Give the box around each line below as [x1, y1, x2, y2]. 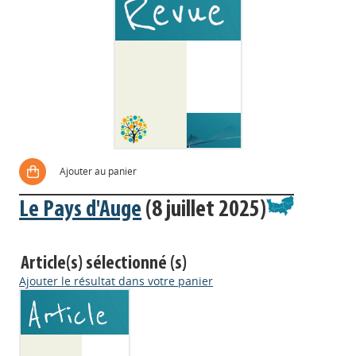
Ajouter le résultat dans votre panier [19, 273, 214, 288]
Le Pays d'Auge [19, 198, 142, 222]
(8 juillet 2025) [141, 198, 267, 222]
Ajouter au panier [60, 164, 137, 178]
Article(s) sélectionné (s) [21, 254, 188, 273]
